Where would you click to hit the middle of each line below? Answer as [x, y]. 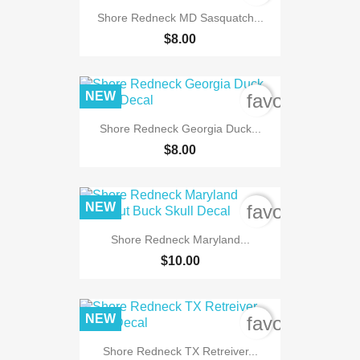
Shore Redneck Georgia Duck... [180, 128]
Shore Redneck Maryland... [180, 240]
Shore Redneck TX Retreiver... [180, 351]
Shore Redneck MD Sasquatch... [180, 17]
